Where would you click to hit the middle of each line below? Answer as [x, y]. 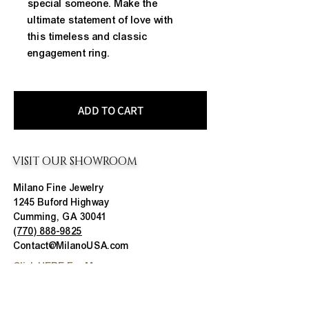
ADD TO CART [110, 110]
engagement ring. [69, 53]
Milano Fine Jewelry [59, 188]
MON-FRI [33, 288]
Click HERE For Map [59, 267]
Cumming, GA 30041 [60, 217]
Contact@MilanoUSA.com [71, 246]
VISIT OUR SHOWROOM [75, 162]
